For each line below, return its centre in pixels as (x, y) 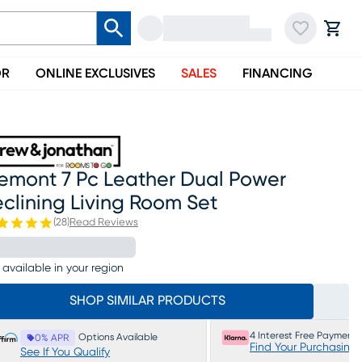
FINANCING (278, 74)
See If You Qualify (65, 352)
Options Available (118, 337)
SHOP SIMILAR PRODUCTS (147, 301)
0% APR (52, 338)
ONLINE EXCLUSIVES (95, 74)
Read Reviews (104, 223)
